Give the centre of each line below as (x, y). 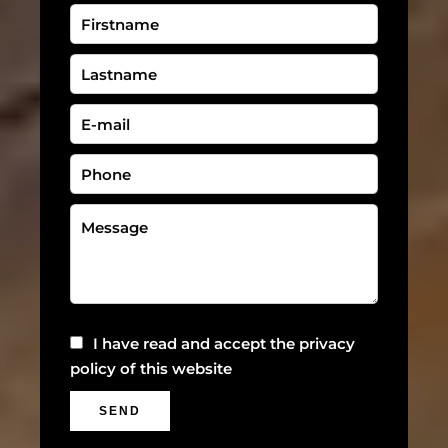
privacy (327, 344)
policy (93, 369)
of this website (174, 369)
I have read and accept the (196, 344)
